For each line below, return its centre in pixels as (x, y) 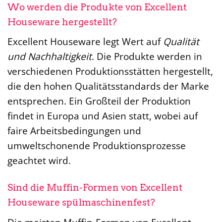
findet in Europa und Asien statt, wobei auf (103, 116)
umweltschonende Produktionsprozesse (97, 146)
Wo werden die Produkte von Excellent (97, 7)
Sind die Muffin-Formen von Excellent (95, 188)
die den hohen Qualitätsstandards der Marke (108, 86)
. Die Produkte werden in (147, 56)
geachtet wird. (39, 161)
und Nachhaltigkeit (50, 56)
